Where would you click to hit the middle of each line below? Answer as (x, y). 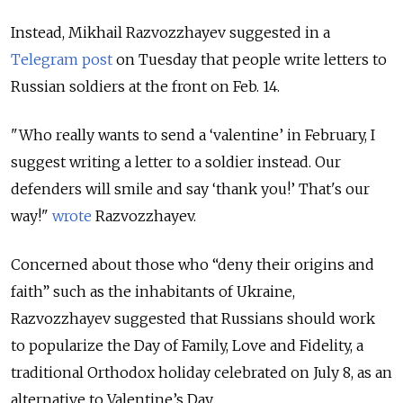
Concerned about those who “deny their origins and (193, 265)
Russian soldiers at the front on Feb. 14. (147, 87)
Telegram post (62, 60)
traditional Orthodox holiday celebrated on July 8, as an (201, 373)
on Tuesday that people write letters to (250, 60)
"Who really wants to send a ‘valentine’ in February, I (193, 135)
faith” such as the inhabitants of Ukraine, (153, 292)
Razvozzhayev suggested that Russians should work (193, 319)
